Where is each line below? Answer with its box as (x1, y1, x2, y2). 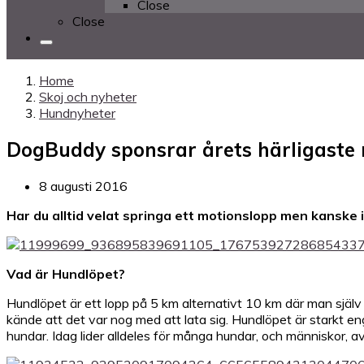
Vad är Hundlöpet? (6, 265, 125, 282)
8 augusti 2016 (39, 177, 128, 194)
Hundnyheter (39, 105, 115, 121)
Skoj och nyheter (39, 89, 136, 105)
